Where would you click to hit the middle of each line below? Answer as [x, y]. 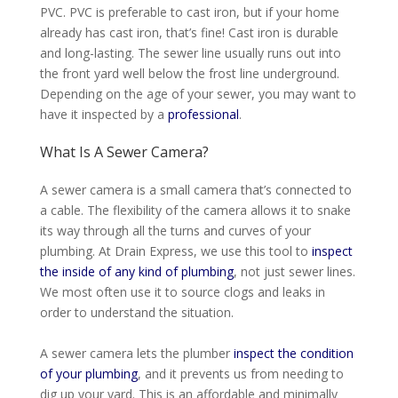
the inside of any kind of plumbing [136, 272]
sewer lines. [320, 272]
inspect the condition [293, 354]
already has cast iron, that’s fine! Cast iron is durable [189, 33]
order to [63, 313]
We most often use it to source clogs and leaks [177, 292]
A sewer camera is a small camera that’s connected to [195, 190]
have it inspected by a [103, 115]
